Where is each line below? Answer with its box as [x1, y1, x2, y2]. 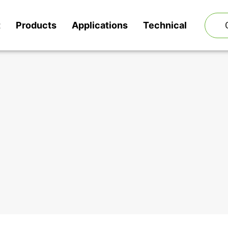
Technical [142, 20, 187, 31]
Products [15, 20, 56, 31]
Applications [71, 20, 128, 31]
